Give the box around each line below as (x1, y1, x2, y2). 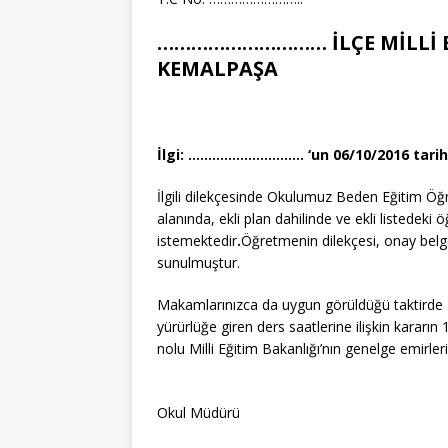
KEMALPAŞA (157, 54, 278, 82)
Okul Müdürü (157, 402, 240, 422)
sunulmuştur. (157, 252, 240, 272)
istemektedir (157, 230, 237, 250)
